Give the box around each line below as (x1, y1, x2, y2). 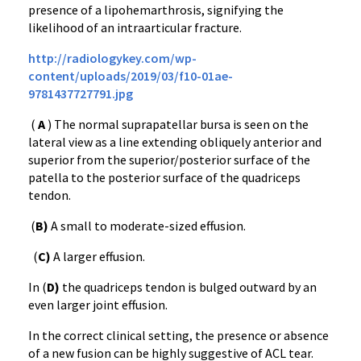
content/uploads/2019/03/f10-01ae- (28, 68, 233, 84)
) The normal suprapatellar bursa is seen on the (45, 116, 309, 132)
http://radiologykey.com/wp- (28, 50, 197, 66)
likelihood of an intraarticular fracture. (28, 19, 242, 35)
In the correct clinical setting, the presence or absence (28, 327, 329, 343)
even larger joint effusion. (28, 297, 168, 313)
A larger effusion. (51, 248, 145, 264)
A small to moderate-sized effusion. (48, 218, 246, 234)
